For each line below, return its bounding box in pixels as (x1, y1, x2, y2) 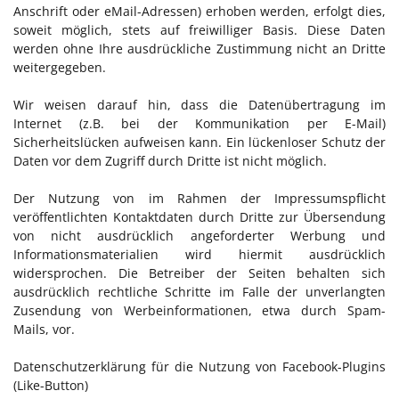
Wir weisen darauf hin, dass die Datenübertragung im (13, 96, 386, 113)
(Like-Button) (13, 377, 88, 394)
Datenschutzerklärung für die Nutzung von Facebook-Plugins (13, 358, 386, 375)
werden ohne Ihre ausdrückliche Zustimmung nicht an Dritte (13, 40, 386, 57)
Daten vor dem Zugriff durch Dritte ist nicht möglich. (13, 152, 327, 169)
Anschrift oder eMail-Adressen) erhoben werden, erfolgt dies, (13, 3, 386, 20)
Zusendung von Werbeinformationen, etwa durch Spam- (13, 302, 386, 319)
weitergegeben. (13, 59, 106, 76)
